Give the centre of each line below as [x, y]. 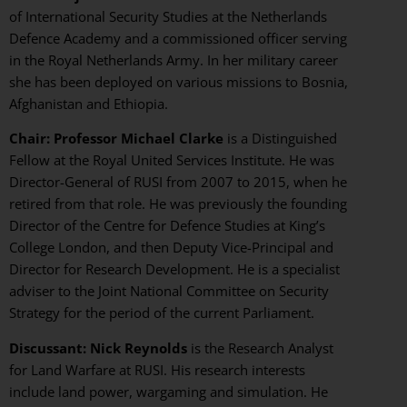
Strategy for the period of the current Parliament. [162, 313]
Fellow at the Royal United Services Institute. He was [172, 160]
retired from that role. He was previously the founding [178, 204]
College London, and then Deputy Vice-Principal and [171, 248]
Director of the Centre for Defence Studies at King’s [167, 226]
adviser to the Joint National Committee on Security [169, 291]
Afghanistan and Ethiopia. [89, 104]
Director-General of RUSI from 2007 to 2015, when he [178, 182]
